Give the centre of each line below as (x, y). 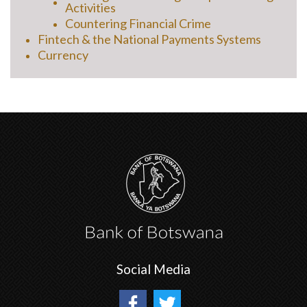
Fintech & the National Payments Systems (149, 39)
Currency (63, 55)
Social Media (153, 270)
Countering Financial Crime (138, 24)
